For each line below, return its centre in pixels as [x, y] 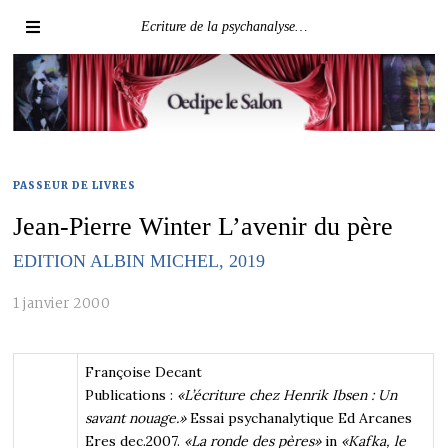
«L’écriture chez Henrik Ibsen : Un [287, 394]
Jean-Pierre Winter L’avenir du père [203, 227]
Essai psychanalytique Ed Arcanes [299, 417]
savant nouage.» [136, 417]
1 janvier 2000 [62, 303]
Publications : [131, 394]
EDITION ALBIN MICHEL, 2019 [139, 261]
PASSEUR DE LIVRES [75, 186]
